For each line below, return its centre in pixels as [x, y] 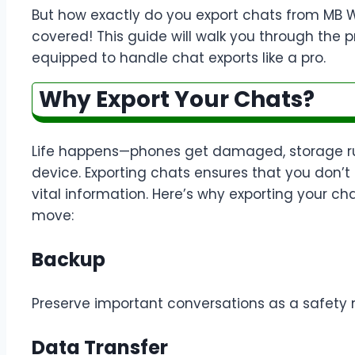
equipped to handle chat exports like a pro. [179, 58]
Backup [69, 260]
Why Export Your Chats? [177, 100]
